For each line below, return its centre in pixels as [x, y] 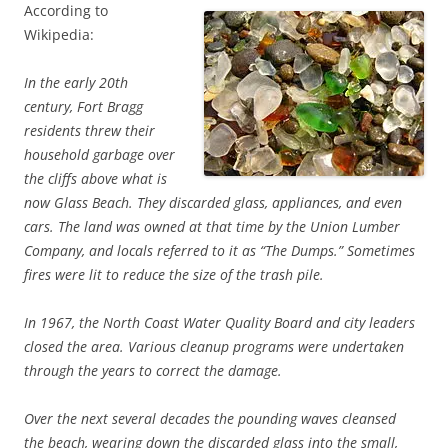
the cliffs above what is [95, 178]
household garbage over [99, 154]
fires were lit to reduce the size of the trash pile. [174, 274]
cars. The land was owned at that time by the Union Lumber [212, 226]
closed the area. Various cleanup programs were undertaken [214, 346]
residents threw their [89, 130]
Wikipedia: [59, 34]
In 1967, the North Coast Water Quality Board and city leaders [219, 322]
